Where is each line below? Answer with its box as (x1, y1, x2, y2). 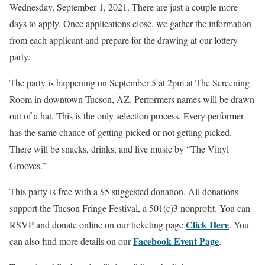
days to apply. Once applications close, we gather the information (9, 17, 251, 30)
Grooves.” (9, 159, 46, 172)
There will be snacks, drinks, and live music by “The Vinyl (9, 143, 229, 155)
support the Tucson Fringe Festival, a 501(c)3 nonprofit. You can (9, 202, 250, 214)
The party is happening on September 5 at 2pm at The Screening (9, 76, 250, 89)
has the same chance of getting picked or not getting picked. (9, 126, 232, 138)
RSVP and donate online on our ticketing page (9, 218, 186, 231)
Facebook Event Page (133, 234, 219, 248)
